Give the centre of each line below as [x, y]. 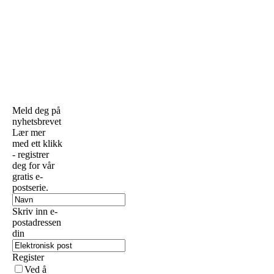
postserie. [30, 187]
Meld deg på [36, 110]
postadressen [37, 222]
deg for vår [33, 165]
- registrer [31, 154]
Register [28, 257]
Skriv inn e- [35, 211]
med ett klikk [37, 143]
